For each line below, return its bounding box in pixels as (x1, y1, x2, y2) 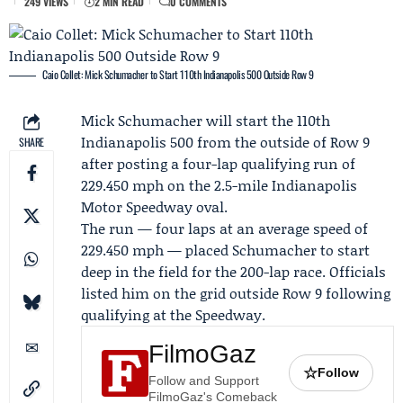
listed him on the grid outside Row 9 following (81, 282, 390, 303)
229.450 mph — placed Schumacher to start (81, 239, 370, 260)
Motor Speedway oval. (81, 196, 228, 217)
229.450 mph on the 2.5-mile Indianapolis (81, 175, 357, 195)
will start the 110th (202, 110, 330, 130)
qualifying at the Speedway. (81, 304, 265, 325)
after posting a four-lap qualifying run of (81, 153, 355, 174)
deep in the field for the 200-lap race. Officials (81, 261, 386, 282)
